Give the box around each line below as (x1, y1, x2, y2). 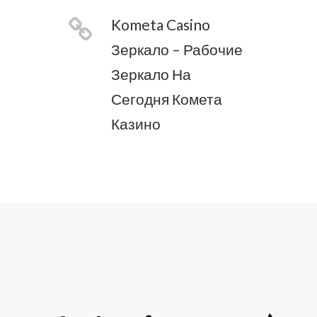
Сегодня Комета (111, 89, 222, 108)
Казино (111, 114, 161, 132)
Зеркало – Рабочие (111, 40, 243, 58)
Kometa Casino (111, 15, 210, 33)
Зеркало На (111, 64, 191, 83)
